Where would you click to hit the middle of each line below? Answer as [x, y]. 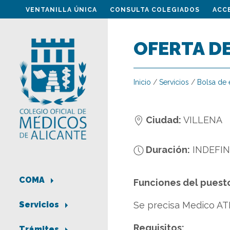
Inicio [142, 82]
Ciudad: [162, 120]
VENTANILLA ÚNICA [61, 10]
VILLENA [203, 120]
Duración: [167, 150]
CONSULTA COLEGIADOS [155, 10]
